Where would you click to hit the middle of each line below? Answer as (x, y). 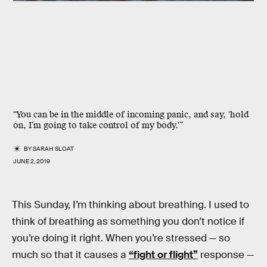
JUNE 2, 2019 (32, 161)
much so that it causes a (70, 255)
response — (226, 255)
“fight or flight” (163, 255)
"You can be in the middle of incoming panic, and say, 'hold (131, 115)
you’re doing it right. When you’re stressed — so (121, 238)
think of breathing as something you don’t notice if (128, 221)
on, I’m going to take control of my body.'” (98, 125)
